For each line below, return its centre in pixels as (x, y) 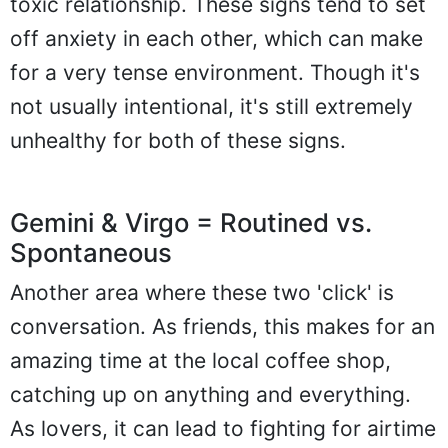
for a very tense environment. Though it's (215, 72)
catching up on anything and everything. (210, 394)
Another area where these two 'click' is (202, 292)
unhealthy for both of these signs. (178, 140)
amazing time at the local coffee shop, (200, 360)
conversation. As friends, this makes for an (222, 326)
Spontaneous (91, 252)
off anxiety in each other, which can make (216, 38)
